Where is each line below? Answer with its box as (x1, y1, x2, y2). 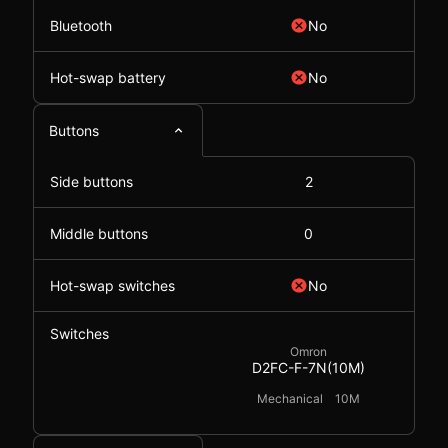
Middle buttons (50, 225, 148, 242)
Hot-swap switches (50, 277, 175, 294)
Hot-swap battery (50, 69, 166, 86)
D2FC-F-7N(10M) (252, 359, 365, 376)
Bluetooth (50, 17, 112, 34)
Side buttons (50, 173, 133, 190)
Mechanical (257, 391, 323, 406)
